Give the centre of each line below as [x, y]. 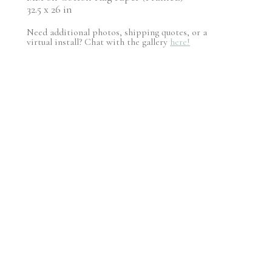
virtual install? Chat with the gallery [98, 42]
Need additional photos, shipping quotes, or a [117, 32]
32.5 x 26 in [49, 9]
